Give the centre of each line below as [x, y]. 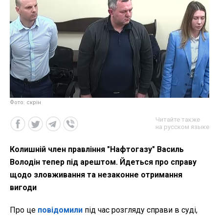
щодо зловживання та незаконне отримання [96, 175]
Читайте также [178, 120]
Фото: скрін [25, 103]
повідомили [60, 210]
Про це [24, 210]
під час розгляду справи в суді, [140, 210]
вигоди [23, 188]
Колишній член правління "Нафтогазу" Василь [97, 150]
